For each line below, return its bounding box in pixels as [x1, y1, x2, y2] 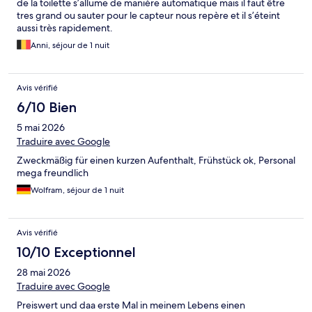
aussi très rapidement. [17, 22, 113, 35]
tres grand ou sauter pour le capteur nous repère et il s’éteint [17, 9, 280, 22]
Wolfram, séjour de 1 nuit [31, 185, 124, 196]
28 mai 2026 [17, 266, 70, 279]
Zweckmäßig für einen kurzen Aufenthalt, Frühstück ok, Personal [17, 154, 295, 167]
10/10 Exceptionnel [17, 244, 136, 261]
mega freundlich [17, 166, 88, 180]
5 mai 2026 [17, 121, 65, 134]
